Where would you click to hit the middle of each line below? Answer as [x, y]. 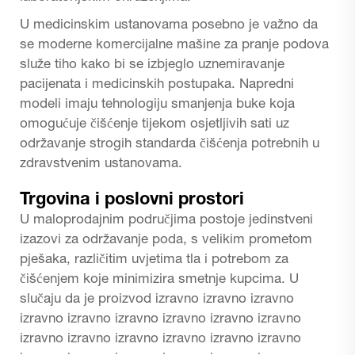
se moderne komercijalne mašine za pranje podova [174, 45]
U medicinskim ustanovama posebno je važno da [169, 25]
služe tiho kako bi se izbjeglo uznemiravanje [152, 65]
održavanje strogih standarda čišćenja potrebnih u [170, 144]
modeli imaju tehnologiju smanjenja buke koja [157, 105]
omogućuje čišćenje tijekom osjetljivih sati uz [155, 124]
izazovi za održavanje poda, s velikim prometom [166, 240]
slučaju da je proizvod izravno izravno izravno [157, 300]
